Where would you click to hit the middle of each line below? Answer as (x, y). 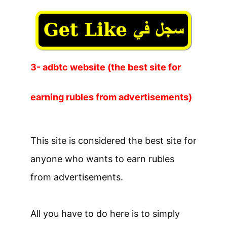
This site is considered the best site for (113, 140)
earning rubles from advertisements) (111, 97)
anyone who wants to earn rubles (102, 159)
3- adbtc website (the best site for (106, 67)
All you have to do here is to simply (105, 213)
